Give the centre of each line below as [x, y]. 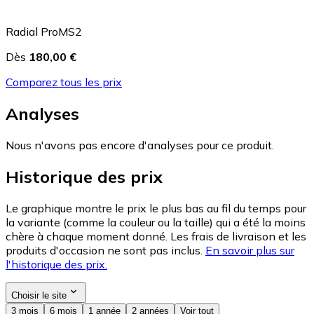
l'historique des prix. [56, 264]
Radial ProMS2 [44, 31]
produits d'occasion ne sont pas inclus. [104, 250]
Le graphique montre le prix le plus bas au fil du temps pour [156, 208]
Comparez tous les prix [64, 82]
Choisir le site [39, 295]
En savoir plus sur [250, 250]
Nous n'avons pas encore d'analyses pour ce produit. [140, 145]
